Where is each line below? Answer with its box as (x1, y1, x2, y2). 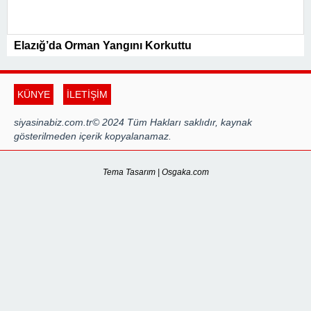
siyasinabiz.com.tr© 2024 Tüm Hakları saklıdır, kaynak (14, 117, 252, 128)
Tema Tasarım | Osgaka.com (102, 167, 209, 178)
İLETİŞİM (67, 89, 108, 101)
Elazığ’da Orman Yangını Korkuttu (14, 40, 192, 52)
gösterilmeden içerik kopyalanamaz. (14, 131, 171, 142)
